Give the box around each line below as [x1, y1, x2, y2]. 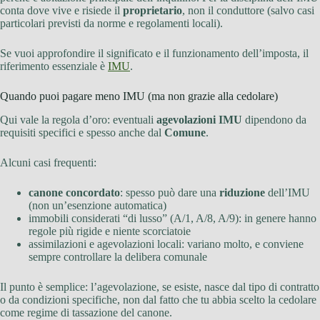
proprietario [123, 4, 182, 17]
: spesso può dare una [120, 186, 219, 199]
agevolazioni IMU [156, 114, 242, 126]
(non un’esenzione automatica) [29, 199, 166, 212]
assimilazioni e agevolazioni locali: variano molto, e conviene [29, 238, 304, 251]
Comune [164, 126, 206, 139]
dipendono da [242, 114, 306, 126]
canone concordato [29, 186, 120, 199]
